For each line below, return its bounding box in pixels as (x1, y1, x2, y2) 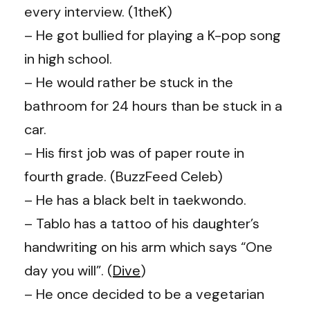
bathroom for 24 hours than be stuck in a (24, 96, 282, 115)
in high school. (24, 49, 112, 68)
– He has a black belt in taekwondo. (24, 190, 246, 209)
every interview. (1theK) (24, 2, 172, 21)
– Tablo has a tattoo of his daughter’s (24, 214, 259, 232)
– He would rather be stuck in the (24, 73, 233, 91)
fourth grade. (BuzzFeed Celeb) (24, 167, 223, 185)
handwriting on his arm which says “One (24, 237, 273, 256)
